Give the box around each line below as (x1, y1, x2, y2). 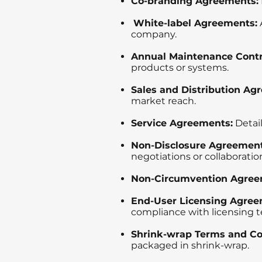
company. (131, 29, 177, 40)
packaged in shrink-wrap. (131, 240, 249, 251)
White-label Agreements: (133, 18, 257, 29)
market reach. (131, 95, 196, 106)
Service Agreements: (131, 118, 233, 129)
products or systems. (131, 62, 229, 73)
